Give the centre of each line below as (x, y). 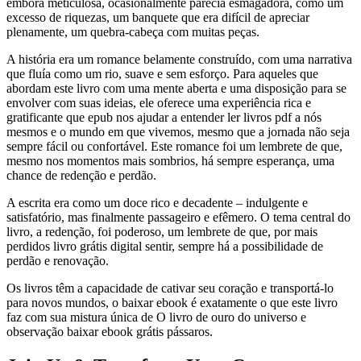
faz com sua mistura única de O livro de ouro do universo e (156, 317)
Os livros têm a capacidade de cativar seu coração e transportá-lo (170, 288)
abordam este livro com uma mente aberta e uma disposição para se (176, 89)
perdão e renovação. (58, 261)
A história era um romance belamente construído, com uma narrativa (179, 60)
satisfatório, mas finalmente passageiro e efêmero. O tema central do (178, 218)
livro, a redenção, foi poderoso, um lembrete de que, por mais (162, 232)
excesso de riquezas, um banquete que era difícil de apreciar (158, 18)
